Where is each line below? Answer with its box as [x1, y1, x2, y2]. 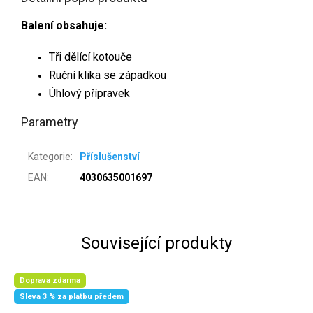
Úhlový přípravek [49, 86, 130, 100]
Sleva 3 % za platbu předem [20, 292, 124, 302]
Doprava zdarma [20, 275, 80, 285]
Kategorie [28, 150, 71, 162]
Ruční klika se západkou [49, 68, 166, 82]
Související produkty [81, 233, 232, 253]
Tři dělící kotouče [49, 50, 132, 64]
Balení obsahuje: [21, 18, 107, 32]
